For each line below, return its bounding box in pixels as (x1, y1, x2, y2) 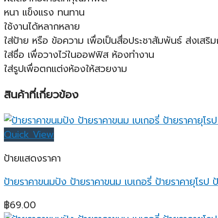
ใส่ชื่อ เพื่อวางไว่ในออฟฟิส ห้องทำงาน (4, 47, 154, 62)
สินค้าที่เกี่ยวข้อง (4, 86, 78, 103)
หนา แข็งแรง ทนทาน (4, 5, 85, 19)
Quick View (4, 127, 54, 142)
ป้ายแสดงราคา (4, 151, 61, 165)
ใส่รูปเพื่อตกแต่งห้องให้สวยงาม (4, 61, 127, 76)
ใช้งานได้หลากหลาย (4, 19, 80, 34)
